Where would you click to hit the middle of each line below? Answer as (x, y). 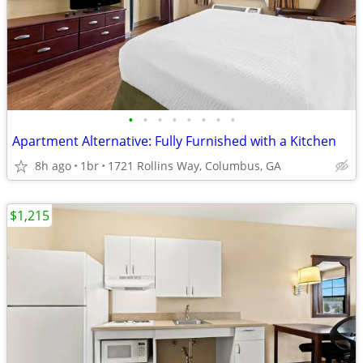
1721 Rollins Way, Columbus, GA (194, 166)
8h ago (53, 166)
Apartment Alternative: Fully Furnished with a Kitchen (174, 141)
